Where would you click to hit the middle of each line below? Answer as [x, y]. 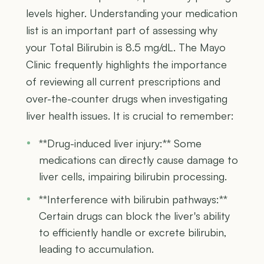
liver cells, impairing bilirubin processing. [133, 176]
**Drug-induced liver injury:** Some [120, 143]
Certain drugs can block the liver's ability [134, 216]
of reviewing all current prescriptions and [123, 82]
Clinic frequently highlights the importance [126, 65]
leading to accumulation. [96, 249]
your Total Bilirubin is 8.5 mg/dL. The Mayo [126, 47]
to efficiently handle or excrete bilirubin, [133, 232]
